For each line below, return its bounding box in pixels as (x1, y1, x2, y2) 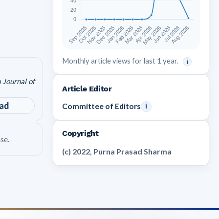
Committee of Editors (62, 102, 141, 111)
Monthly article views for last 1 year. (62, 56, 180, 65)
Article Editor (62, 84, 112, 94)
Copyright (62, 129, 99, 138)
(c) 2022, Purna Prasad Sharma (62, 147, 172, 156)
